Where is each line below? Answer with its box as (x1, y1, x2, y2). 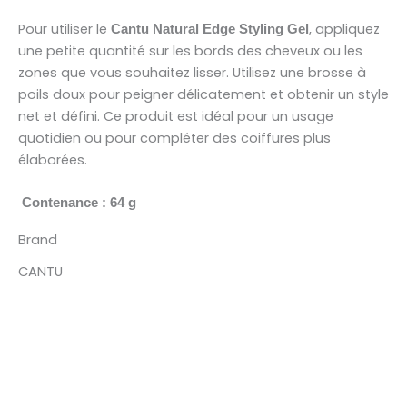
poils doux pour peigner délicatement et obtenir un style (18, 84, 389, 104)
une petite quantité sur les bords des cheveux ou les (18, 41, 362, 60)
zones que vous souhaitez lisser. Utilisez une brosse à (18, 63, 366, 82)
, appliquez (309, 19, 380, 38)
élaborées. (18, 150, 87, 169)
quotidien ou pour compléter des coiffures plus (18, 128, 331, 147)
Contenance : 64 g (18, 194, 136, 210)
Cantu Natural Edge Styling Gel (111, 21, 309, 36)
